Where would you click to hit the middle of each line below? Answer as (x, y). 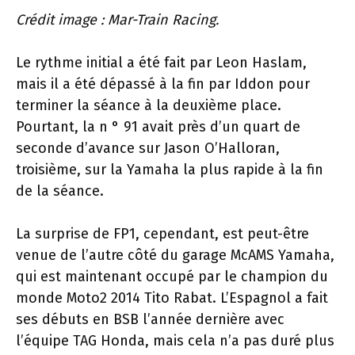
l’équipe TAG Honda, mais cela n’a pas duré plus (175, 341)
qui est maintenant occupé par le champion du (172, 277)
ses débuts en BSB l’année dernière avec (150, 319)
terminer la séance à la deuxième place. (149, 105)
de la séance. (60, 191)
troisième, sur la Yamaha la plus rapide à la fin (170, 170)
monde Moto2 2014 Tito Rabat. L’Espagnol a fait (172, 298)
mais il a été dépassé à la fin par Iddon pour (163, 84)
